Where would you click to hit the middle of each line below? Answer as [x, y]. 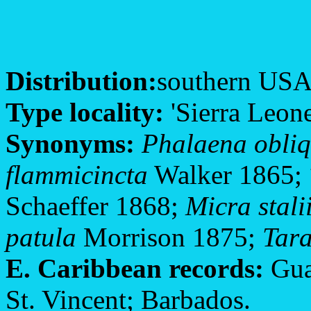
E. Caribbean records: [135, 268]
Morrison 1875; [169, 237]
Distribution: [81, 81]
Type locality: [85, 112]
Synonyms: [70, 143]
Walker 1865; [228, 174]
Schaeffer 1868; [95, 205]
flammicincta [77, 174]
